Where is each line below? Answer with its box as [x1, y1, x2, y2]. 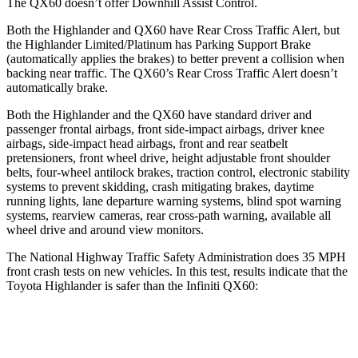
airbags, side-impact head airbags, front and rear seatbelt [6, 136, 288, 150]
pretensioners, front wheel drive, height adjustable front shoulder [6, 150, 330, 165]
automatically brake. [6, 80, 108, 94]
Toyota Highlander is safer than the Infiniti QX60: [6, 278, 258, 292]
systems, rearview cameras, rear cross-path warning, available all [6, 208, 331, 222]
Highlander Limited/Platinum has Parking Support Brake [22, 37, 311, 51]
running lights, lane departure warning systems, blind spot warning [6, 193, 341, 208]
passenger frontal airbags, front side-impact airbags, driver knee [6, 121, 324, 136]
